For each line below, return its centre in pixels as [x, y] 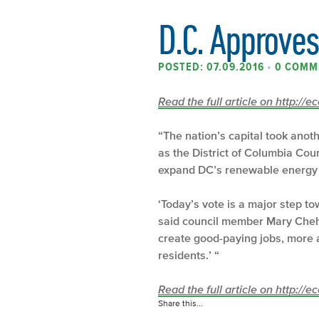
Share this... [181, 303]
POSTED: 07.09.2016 [213, 67]
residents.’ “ [189, 255]
